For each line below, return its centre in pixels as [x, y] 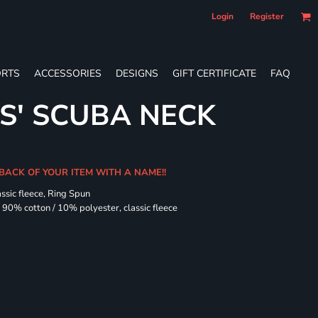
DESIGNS [137, 73]
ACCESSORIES [68, 73]
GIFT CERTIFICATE [214, 73]
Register [267, 16]
